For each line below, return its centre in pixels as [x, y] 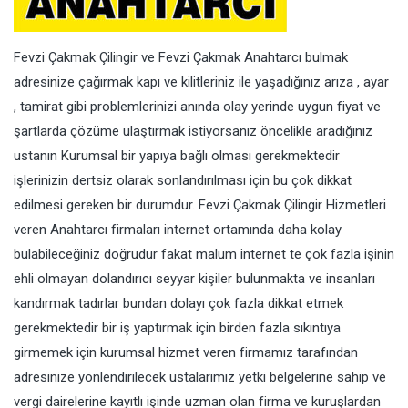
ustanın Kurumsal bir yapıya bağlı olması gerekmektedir [177, 156]
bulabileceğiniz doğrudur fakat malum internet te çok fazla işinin [204, 255]
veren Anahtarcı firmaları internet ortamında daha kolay [178, 230]
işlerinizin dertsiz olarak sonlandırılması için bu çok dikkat [183, 181]
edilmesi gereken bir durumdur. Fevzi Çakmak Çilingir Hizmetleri [200, 205]
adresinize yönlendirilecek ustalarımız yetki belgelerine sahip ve [200, 377]
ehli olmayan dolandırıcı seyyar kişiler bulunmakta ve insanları [194, 279]
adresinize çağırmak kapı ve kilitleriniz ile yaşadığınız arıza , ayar [201, 82]
